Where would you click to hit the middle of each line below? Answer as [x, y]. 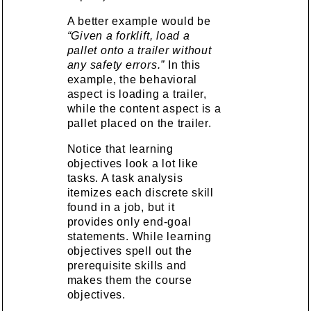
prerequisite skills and [127, 265]
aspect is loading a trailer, [137, 94]
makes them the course [129, 280]
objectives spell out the [129, 251]
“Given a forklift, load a [128, 35]
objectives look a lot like [133, 163]
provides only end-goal [129, 221]
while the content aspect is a [144, 108]
